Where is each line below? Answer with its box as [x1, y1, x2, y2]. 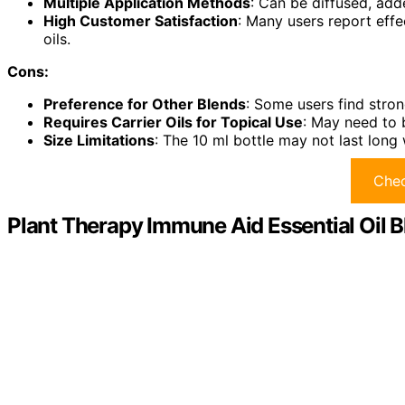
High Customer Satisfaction [43, 11, 238, 30]
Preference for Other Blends [43, 94, 246, 113]
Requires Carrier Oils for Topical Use [43, 112, 303, 131]
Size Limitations [43, 130, 155, 149]
